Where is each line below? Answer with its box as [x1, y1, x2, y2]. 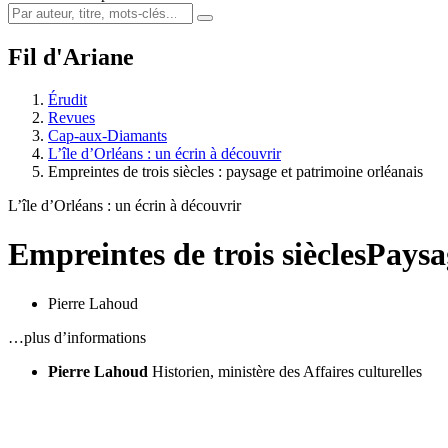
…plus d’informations [8, 328, 146, 346]
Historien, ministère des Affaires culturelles [152, 362, 422, 380]
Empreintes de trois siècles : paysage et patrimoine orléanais [48, 162, 423, 180]
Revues [48, 108, 95, 126]
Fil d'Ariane [8, 43, 134, 70]
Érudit [48, 90, 87, 108]
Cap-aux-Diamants [48, 126, 167, 144]
